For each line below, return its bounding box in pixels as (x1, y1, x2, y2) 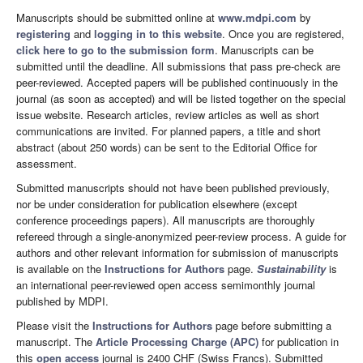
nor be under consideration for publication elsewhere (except (16, 195, 297, 211)
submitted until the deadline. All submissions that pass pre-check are (16, 58, 340, 74)
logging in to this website (94, 25, 222, 41)
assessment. (16, 155, 77, 171)
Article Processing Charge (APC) (96, 333, 258, 349)
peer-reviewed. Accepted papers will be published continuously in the (16, 74, 338, 90)
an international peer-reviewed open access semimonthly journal (16, 276, 315, 293)
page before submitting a (212, 317, 331, 333)
